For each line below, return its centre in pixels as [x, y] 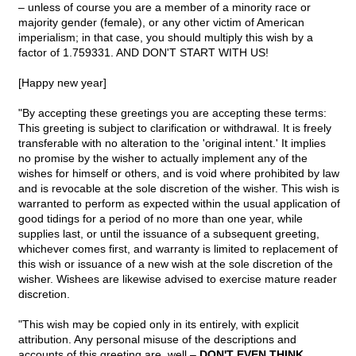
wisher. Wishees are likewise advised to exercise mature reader [178, 279]
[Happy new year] [62, 83]
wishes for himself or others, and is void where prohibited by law [179, 174]
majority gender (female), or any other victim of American [161, 23]
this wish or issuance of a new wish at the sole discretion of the [176, 264]
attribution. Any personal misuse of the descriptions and [157, 340]
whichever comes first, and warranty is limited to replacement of [178, 249]
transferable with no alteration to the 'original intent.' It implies [172, 143]
